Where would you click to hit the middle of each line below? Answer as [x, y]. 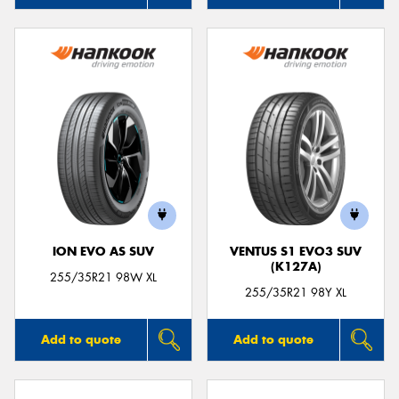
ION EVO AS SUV [103, 251]
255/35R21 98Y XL [296, 292]
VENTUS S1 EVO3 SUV [296, 251]
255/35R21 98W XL [103, 277]
